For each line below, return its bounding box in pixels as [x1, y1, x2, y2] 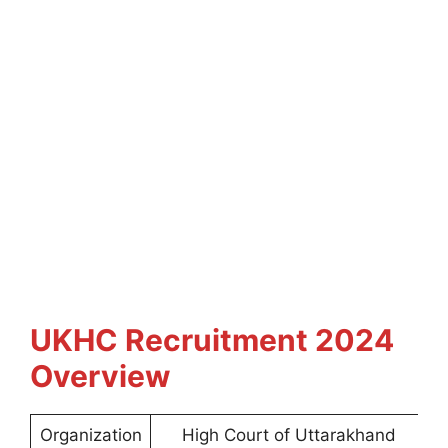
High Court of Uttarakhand [181, 425, 396, 445]
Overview [30, 358, 171, 394]
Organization [39, 425, 142, 445]
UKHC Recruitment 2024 [30, 322, 394, 358]
